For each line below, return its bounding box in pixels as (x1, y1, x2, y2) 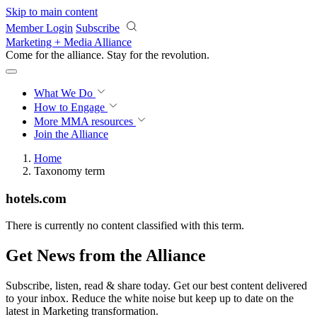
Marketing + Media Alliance (6, 36, 132, 48)
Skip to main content (6, 6, 98, 18)
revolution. (161, 49, 209, 61)
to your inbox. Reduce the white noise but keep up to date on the (6, 292, 294, 305)
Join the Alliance (34, 128, 108, 140)
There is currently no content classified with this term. (6, 219, 244, 232)
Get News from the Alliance (6, 246, 206, 265)
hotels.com (6, 190, 67, 206)
